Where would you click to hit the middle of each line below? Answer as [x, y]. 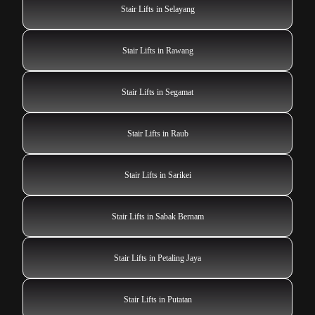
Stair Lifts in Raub [157, 133]
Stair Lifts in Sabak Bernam [157, 216]
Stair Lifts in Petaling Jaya [157, 258]
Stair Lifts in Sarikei [157, 175]
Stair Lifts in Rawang [157, 50]
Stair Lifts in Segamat [157, 92]
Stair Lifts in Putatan [157, 299]
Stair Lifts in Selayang [157, 9]
